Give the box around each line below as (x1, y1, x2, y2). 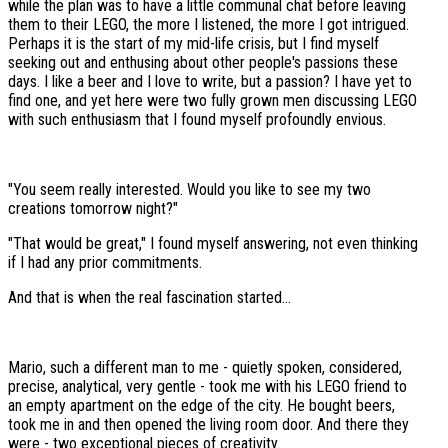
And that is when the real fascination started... (8, 288, 299, 308)
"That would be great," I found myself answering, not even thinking (8, 234, 418, 254)
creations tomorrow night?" (8, 199, 178, 219)
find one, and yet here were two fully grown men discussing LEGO (8, 91, 417, 111)
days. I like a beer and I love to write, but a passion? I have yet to (8, 72, 412, 92)
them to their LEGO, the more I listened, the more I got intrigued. (8, 15, 409, 35)
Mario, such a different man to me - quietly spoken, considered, (8, 358, 402, 378)
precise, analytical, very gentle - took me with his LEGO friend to (8, 377, 407, 397)
